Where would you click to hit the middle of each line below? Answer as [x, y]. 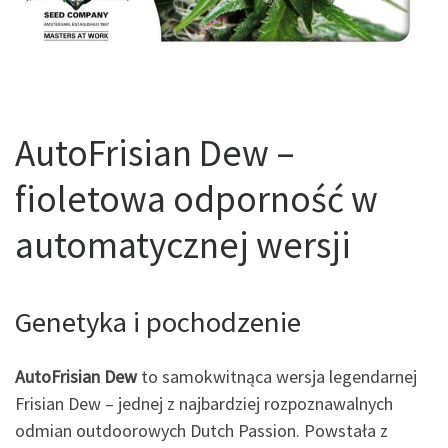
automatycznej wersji [183, 245]
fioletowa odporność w [196, 199]
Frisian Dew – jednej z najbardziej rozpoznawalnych [204, 403]
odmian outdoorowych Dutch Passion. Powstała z [201, 430]
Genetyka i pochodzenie [158, 322]
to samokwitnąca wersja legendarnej [277, 376]
